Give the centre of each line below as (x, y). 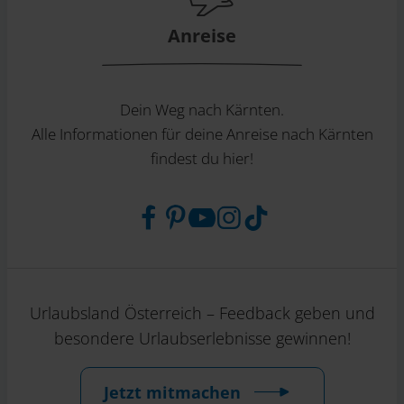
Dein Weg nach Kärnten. (202, 109)
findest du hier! (202, 158)
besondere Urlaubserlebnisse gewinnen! (202, 338)
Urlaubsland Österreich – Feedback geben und (202, 313)
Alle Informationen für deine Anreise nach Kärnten (202, 133)
